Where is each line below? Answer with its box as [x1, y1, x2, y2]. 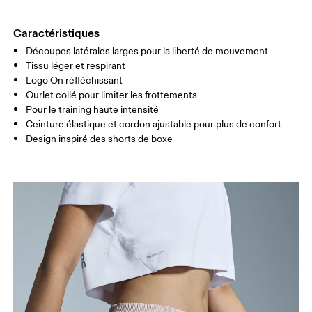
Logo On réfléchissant [26, 75, 123, 87]
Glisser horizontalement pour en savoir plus [13, 48, 201, 61]
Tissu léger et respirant [26, 60, 126, 72]
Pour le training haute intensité [26, 104, 159, 116]
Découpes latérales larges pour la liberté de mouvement [26, 45, 269, 58]
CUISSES [24, 8, 58, 19]
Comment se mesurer [13, 114, 124, 128]
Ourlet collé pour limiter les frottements [26, 89, 198, 102]
